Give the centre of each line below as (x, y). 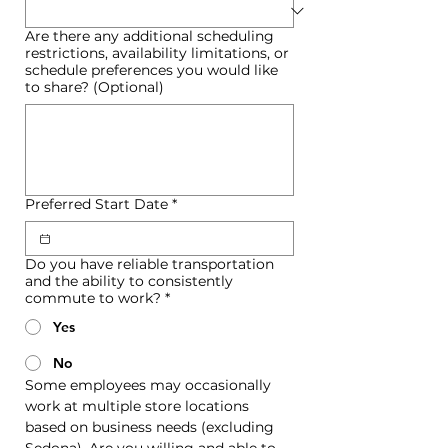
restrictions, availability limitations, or (157, 53)
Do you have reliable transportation (149, 264)
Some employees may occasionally (148, 385)
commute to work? (93, 298)
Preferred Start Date (96, 204)
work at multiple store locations (137, 406)
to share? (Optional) (94, 87)
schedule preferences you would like (151, 70)
